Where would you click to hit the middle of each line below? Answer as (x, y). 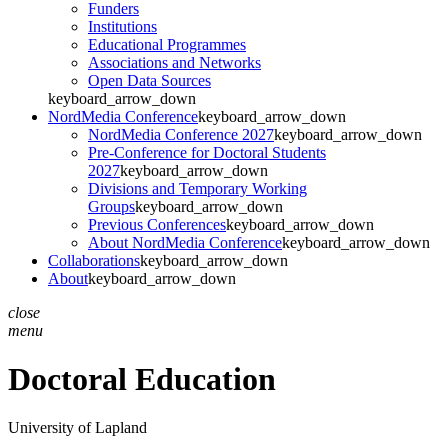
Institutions (122, 26)
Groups (111, 206)
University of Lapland (77, 428)
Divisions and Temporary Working (197, 188)
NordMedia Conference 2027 (181, 134)
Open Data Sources (149, 80)
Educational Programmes (167, 44)
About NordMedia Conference (185, 242)
